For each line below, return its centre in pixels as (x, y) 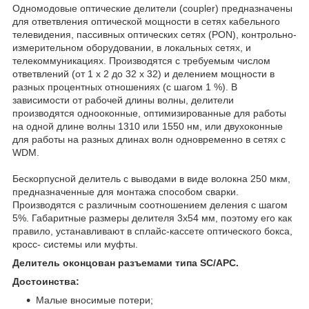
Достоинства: (46, 281)
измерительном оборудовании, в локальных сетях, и (132, 47)
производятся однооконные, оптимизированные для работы (149, 113)
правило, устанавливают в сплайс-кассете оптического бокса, (152, 231)
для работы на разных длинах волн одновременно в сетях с (149, 139)
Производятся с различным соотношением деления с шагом (150, 205)
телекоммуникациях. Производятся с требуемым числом (141, 60)
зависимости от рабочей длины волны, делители (123, 100)
